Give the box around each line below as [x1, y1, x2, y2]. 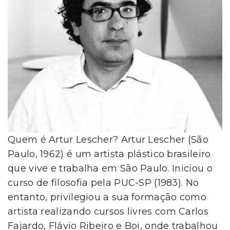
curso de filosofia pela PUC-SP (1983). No [8, 177, 199, 188]
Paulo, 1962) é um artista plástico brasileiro [8, 148, 211, 160]
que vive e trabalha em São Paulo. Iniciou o [8, 162, 213, 174]
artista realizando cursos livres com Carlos [8, 205, 208, 217]
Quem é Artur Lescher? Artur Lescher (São [8, 133, 208, 145]
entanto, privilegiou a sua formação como [8, 191, 206, 203]
